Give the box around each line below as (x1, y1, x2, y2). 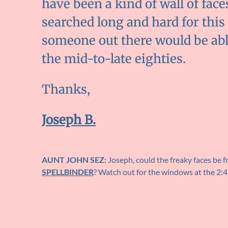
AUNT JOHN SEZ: (42, 155, 106, 165)
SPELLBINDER (42, 167, 94, 177)
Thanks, (42, 81, 90, 98)
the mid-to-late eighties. (42, 51, 186, 67)
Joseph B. (42, 112, 96, 128)
